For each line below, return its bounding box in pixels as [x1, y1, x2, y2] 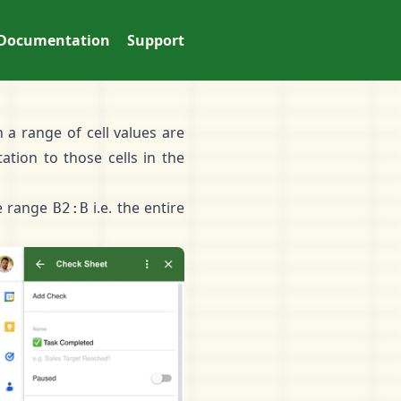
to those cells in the [38, 148, 185, 167]
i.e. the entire [88, 198, 185, 218]
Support [127, 30, 184, 50]
